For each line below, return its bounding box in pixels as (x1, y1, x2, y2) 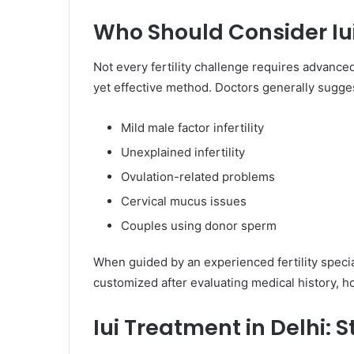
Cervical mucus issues (121, 194, 247, 209)
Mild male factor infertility (121, 120, 264, 136)
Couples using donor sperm (121, 218, 277, 234)
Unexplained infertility (121, 145, 245, 160)
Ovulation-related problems (121, 169, 275, 185)
